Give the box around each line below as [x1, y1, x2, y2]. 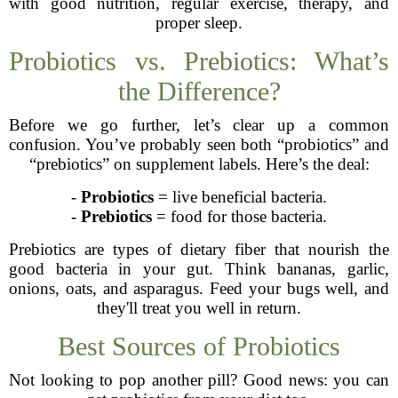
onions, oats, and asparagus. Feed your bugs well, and [9, 279, 389, 298]
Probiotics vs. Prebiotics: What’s [9, 46, 389, 76]
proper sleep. [155, 13, 243, 32]
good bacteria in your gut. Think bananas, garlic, [9, 259, 389, 278]
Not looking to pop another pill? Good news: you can [9, 370, 389, 389]
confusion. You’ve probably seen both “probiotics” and [9, 135, 389, 154]
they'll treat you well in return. [97, 298, 301, 317]
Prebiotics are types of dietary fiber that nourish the [9, 240, 389, 259]
